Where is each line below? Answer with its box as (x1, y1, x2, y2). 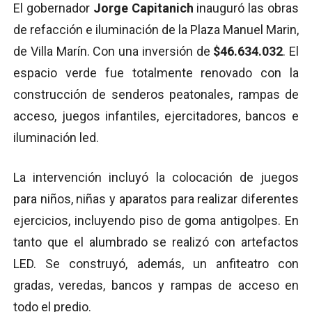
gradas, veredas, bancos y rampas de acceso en (13, 278, 299, 293)
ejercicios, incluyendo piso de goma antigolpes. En (13, 213, 299, 228)
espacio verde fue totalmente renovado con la (13, 65, 299, 81)
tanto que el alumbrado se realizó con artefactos (13, 235, 299, 250)
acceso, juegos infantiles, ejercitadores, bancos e (13, 109, 299, 124)
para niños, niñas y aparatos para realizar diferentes (13, 192, 299, 207)
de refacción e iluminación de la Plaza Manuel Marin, (13, 22, 299, 38)
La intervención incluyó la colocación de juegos (13, 170, 299, 185)
